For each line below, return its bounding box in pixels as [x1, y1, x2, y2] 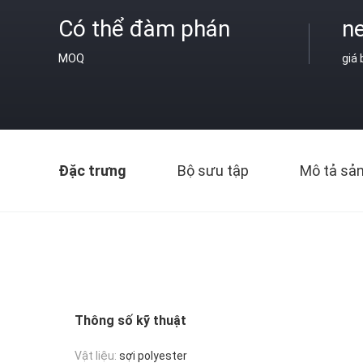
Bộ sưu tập [177, 162, 249, 179]
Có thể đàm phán [58, 15, 230, 42]
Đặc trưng [58, 162, 126, 179]
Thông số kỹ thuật [75, 313, 186, 328]
